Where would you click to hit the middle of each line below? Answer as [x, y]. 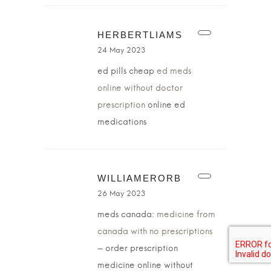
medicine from [186, 215]
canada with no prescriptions [155, 232]
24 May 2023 [122, 50]
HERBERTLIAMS [140, 35]
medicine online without [145, 266]
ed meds [174, 71]
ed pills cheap [127, 71]
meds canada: [127, 215]
